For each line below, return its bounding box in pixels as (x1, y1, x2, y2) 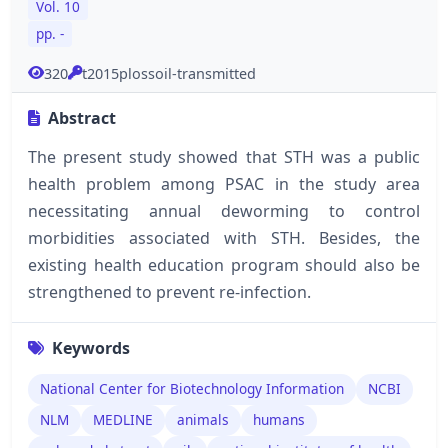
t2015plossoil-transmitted (82, 63, 256, 83)
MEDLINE (93, 410, 153, 430)
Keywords (52, 336, 130, 359)
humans (253, 410, 305, 430)
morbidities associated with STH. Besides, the (28, 226, 420, 249)
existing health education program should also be (28, 253, 420, 276)
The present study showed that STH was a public (28, 145, 420, 168)
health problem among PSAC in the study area (28, 172, 420, 195)
